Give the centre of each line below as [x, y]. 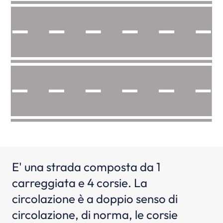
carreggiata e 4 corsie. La [80, 183]
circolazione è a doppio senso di [95, 199]
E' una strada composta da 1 [86, 167]
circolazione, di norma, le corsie [95, 215]
